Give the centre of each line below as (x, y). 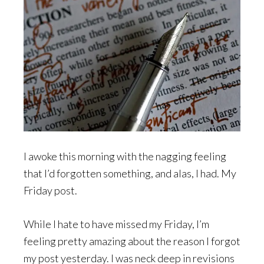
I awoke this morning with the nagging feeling (125, 156)
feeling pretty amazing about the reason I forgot (132, 241)
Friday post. (50, 191)
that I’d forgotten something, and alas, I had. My (130, 174)
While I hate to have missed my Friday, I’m (116, 224)
